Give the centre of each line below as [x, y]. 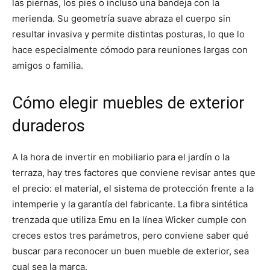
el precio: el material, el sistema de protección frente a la [133, 189]
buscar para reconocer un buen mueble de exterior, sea [130, 251]
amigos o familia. [48, 66]
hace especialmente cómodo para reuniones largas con [130, 50]
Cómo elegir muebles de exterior [128, 103]
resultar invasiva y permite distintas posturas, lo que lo [128, 34]
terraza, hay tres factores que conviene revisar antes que [134, 173]
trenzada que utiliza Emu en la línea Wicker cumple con [129, 220]
